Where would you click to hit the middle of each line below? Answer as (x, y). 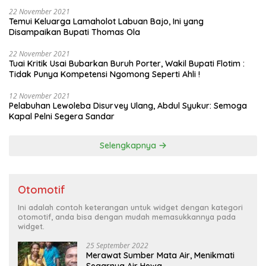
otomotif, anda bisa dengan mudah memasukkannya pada (127, 216)
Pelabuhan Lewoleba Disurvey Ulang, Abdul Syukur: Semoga (128, 105)
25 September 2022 (117, 245)
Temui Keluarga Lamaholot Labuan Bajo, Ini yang (106, 21)
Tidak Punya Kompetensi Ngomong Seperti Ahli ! (104, 74)
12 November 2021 (39, 96)
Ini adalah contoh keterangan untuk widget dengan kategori (130, 207)
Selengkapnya (129, 145)
